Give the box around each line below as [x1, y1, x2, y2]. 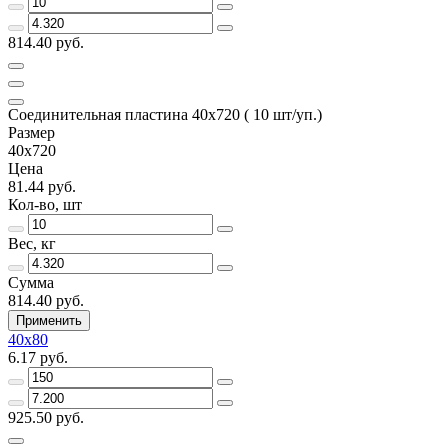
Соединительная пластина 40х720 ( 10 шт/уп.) [8, 105, 322, 123]
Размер [8, 123, 55, 141]
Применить [16, 312, 82, 328]
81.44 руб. [8, 177, 76, 195]
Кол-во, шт [8, 195, 82, 213]
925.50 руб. [8, 408, 84, 426]
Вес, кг [8, 234, 56, 252]
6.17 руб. [8, 348, 68, 366]
